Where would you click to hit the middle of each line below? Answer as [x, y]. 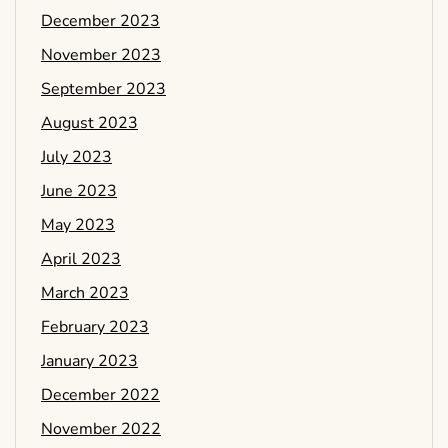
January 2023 [89, 361]
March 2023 [85, 293]
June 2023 [79, 191]
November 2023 [101, 55]
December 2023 [100, 21]
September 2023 [103, 89]
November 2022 [101, 429]
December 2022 [100, 395]
